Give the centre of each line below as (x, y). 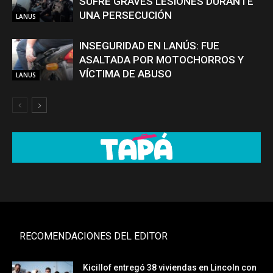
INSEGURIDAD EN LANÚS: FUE (149, 45)
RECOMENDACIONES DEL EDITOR (94, 236)
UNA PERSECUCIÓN (126, 15)
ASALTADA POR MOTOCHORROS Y (161, 59)
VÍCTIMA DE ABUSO (126, 73)
